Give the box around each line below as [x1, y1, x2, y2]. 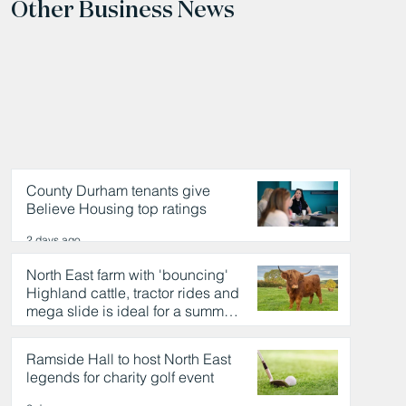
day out [25, 319, 74, 338]
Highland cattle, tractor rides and [25, 283, 239, 302]
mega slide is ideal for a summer [25, 301, 237, 320]
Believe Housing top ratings [25, 198, 207, 217]
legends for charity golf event [25, 367, 214, 386]
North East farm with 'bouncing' [25, 265, 228, 284]
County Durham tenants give [25, 180, 210, 199]
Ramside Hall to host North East [25, 349, 231, 368]
